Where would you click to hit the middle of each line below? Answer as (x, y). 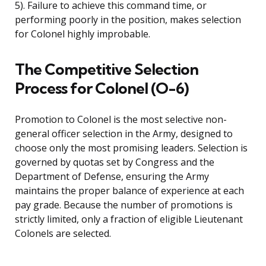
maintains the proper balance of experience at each (129, 191)
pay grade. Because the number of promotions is (124, 205)
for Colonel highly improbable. (83, 34)
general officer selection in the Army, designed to (124, 134)
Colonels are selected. (63, 234)
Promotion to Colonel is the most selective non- (121, 120)
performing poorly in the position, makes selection (128, 20)
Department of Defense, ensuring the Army (112, 177)
